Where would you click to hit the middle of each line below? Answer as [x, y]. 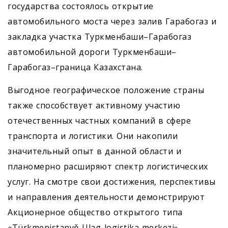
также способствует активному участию [94, 106]
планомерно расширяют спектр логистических [108, 167]
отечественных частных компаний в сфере [99, 121]
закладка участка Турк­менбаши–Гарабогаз [99, 37]
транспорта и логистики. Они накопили [93, 136]
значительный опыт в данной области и [94, 151]
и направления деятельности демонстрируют [106, 197]
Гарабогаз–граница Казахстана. [75, 67]
